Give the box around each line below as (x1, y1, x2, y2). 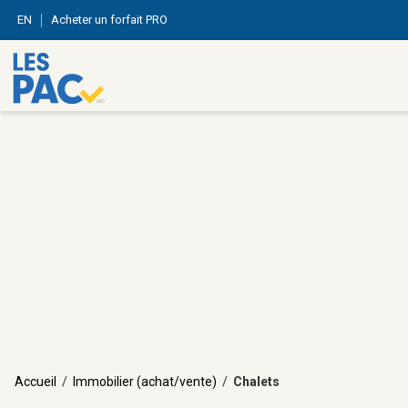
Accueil (15, 374, 56, 389)
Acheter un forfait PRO (51, 13, 168, 26)
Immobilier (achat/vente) (73, 374, 217, 389)
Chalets (233, 374, 280, 389)
